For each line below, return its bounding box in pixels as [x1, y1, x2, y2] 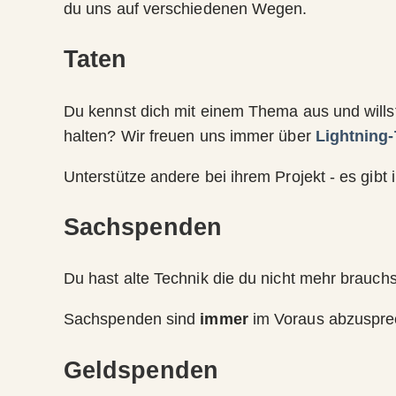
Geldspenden [64, 356, 218, 384]
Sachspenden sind [64, 310, 201, 329]
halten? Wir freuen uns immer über [64, 126, 316, 145]
